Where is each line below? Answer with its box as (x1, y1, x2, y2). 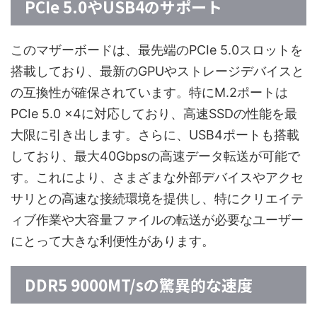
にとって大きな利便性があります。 (11, 233, 214, 248)
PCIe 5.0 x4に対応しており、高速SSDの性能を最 (11, 105, 297, 121)
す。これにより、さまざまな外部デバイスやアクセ (11, 169, 304, 185)
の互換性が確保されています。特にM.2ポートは (11, 84, 288, 100)
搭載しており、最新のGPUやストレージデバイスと (11, 63, 304, 79)
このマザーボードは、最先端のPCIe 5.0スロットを (11, 42, 303, 57)
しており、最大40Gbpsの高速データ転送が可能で (11, 148, 300, 163)
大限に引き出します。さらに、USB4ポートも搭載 (11, 127, 299, 142)
